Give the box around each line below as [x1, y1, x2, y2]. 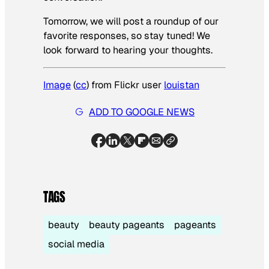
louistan [164, 79, 199, 92]
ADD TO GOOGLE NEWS [89, 105, 195, 118]
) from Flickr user [86, 79, 164, 92]
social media [48, 237, 104, 250]
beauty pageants [89, 218, 165, 231]
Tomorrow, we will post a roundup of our [43, 14, 219, 28]
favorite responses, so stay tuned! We [43, 29, 210, 42]
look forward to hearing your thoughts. [43, 43, 213, 56]
